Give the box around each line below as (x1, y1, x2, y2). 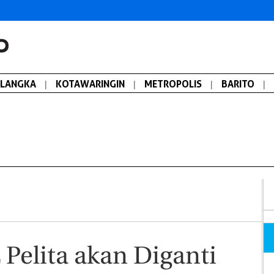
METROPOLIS (144, 78, 202, 90)
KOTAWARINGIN (56, 78, 125, 90)
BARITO (221, 78, 254, 90)
